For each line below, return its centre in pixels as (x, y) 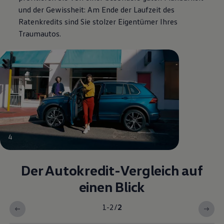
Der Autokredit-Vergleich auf (112, 170)
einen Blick (112, 187)
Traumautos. (40, 33)
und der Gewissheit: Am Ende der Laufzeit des (97, 9)
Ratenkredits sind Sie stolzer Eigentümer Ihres (98, 21)
